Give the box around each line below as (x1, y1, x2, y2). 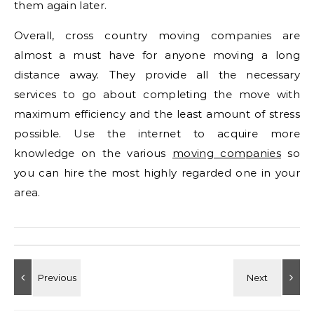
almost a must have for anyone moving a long (14, 48, 300, 62)
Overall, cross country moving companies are (14, 28, 300, 42)
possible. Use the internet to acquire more (14, 126, 300, 140)
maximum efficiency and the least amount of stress (14, 107, 300, 121)
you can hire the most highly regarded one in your (14, 165, 300, 179)
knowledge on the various (14, 146, 173, 160)
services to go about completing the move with (14, 87, 300, 101)
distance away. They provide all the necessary (14, 67, 300, 81)
